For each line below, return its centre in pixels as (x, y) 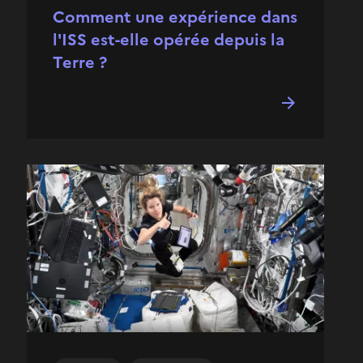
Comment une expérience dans (175, 17)
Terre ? (80, 63)
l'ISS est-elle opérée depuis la (169, 40)
